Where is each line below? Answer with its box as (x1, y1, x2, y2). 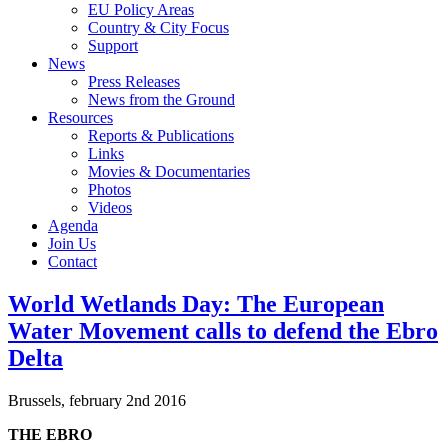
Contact (48, 253, 97, 270)
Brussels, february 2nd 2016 (8, 391, 186, 409)
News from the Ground (88, 91, 235, 108)
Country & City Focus (88, 19, 229, 36)
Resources (48, 109, 113, 126)
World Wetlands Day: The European (8, 290, 384, 317)
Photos (88, 181, 131, 198)
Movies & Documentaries (88, 163, 250, 180)
